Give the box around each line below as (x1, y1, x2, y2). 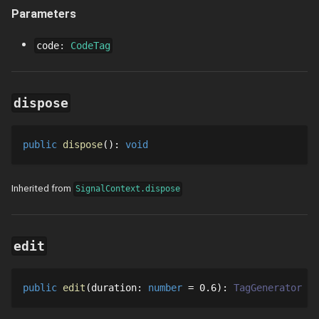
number (148, 282, 182, 294)
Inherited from (11, 183, 71, 194)
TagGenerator (234, 282, 302, 294)
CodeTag (70, 39, 111, 51)
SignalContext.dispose (75, 184, 181, 194)
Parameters (11, 7, 76, 21)
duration (91, 282, 137, 294)
